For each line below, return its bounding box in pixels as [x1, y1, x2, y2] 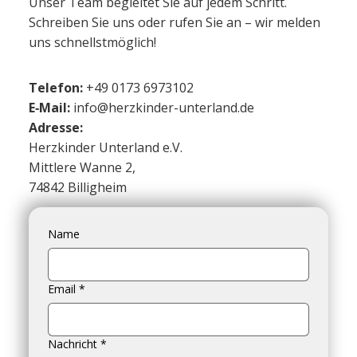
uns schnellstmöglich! [29, 33, 157, 51]
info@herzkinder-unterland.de [73, 98, 254, 116]
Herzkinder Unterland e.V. [28, 138, 182, 156]
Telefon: [28, 78, 86, 96]
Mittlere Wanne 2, [28, 158, 135, 176]
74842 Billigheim [28, 178, 127, 196]
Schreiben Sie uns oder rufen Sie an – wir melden [29, 13, 321, 31]
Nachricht [47, 335, 97, 351]
